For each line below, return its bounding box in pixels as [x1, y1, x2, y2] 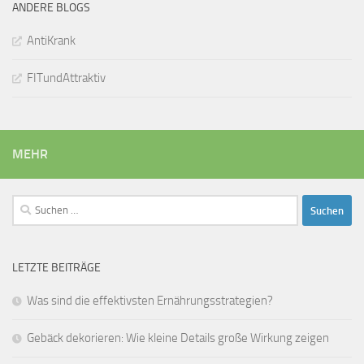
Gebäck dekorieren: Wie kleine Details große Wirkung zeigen [27, 331, 329, 346]
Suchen [11, 197, 49, 212]
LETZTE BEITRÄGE [12, 261, 101, 275]
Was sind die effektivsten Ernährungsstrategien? [27, 293, 273, 309]
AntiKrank [27, 33, 76, 49]
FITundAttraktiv [27, 71, 106, 86]
